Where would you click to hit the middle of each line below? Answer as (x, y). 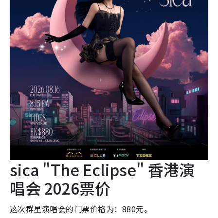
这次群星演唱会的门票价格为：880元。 (81, 209)
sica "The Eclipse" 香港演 (102, 169)
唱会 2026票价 (60, 188)
